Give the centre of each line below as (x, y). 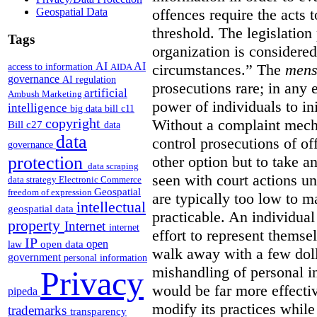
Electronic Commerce (100, 180)
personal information (105, 258)
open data (63, 244)
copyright (75, 123)
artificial (106, 93)
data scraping (113, 166)
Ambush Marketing (46, 94)
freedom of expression (51, 192)
